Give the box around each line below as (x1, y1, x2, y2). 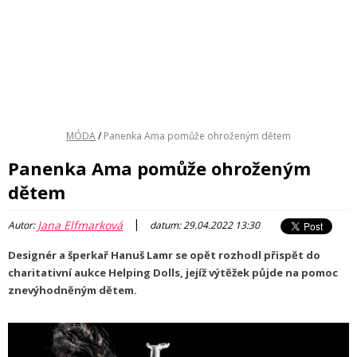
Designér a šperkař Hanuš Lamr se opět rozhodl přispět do (8, 248, 320, 262)
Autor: (8, 218, 37, 233)
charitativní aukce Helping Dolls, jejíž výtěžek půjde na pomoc (8, 265, 338, 280)
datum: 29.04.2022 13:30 (147, 218, 262, 233)
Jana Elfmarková (37, 218, 123, 233)
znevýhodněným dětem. (8, 283, 137, 297)
